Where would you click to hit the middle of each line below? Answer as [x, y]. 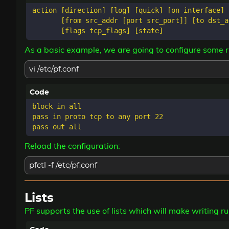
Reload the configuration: [72, 146]
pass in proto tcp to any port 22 [98, 117]
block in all [57, 107]
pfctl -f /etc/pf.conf [63, 166]
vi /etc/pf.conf [54, 69]
